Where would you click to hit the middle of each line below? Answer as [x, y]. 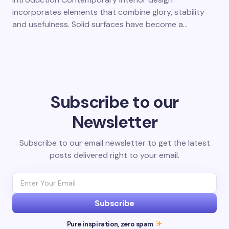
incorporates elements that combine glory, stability [108, 12]
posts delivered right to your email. [114, 155]
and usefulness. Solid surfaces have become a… [100, 24]
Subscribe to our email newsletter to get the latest [114, 143]
